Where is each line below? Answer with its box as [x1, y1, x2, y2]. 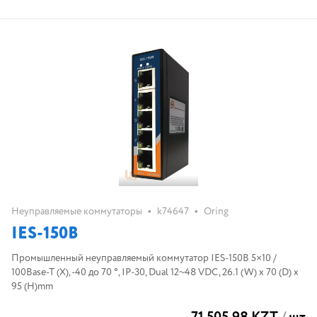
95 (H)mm [11, 279, 53, 294]
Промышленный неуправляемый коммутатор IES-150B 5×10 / [11, 251, 156, 265]
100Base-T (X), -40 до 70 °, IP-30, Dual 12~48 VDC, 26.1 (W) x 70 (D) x [11, 265, 122, 279]
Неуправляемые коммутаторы [11, 204, 142, 219]
